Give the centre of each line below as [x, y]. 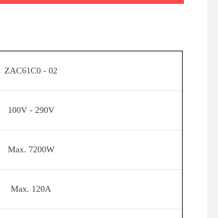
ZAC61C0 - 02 [31, 70]
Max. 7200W [31, 149]
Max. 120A [31, 189]
